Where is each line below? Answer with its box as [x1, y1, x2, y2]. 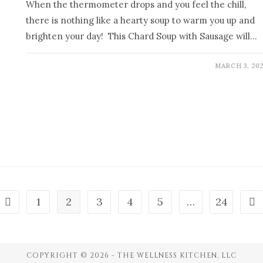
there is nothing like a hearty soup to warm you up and [25, 14, 255, 26]
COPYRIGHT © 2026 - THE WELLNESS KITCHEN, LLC [26, 250, 237, 260]
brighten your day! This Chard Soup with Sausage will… [25, 30, 257, 42]
